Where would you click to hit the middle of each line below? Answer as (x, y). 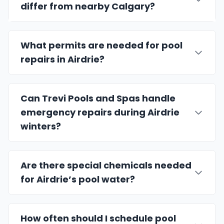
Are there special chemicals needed (106, 165)
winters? (41, 126)
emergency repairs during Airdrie (100, 112)
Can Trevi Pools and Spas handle (98, 98)
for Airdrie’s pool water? (78, 179)
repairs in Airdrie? (62, 59)
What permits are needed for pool (101, 45)
